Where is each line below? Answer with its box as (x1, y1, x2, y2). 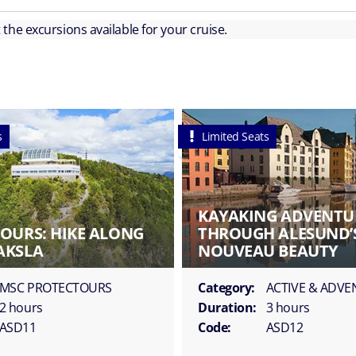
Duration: (198, 298, 257, 316)
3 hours (265, 298, 310, 316)
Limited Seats (202, 128, 269, 144)
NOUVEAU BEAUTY (198, 239, 338, 261)
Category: (198, 278, 255, 296)
